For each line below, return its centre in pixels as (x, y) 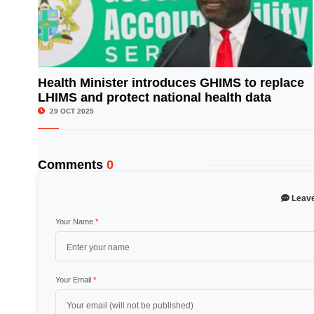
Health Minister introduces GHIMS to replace (171, 83)
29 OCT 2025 (70, 111)
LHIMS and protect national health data (154, 97)
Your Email (74, 280)
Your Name (75, 221)
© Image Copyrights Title (264, 94)
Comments (72, 165)
